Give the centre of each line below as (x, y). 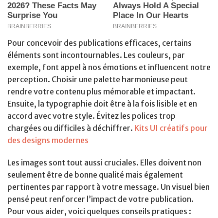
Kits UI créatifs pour (171, 128)
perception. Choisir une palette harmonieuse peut (98, 80)
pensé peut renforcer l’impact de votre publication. (100, 199)
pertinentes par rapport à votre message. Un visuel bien (109, 187)
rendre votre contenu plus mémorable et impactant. (101, 92)
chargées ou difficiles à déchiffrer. (71, 128)
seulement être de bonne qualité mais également (95, 174)
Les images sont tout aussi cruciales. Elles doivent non (104, 162)
